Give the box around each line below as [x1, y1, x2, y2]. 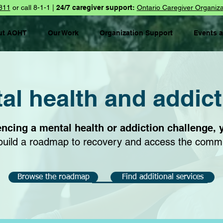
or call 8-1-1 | [10, 3, 56, 11]
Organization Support [100, 29, 173, 37]
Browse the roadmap [17, 173, 90, 181]
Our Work [48, 29, 79, 37]
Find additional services [121, 173, 204, 181]
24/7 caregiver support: [56, 3, 135, 11]
